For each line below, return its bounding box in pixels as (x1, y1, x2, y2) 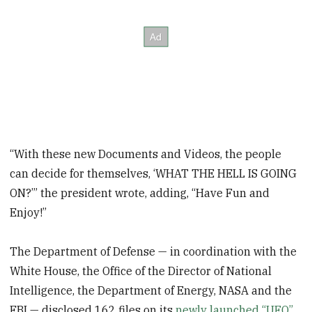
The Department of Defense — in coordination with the (10, 244, 297, 259)
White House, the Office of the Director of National (10, 264, 272, 279)
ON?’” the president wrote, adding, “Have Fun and (10, 185, 270, 200)
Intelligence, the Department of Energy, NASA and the (10, 283, 292, 298)
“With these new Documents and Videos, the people (10, 146, 282, 161)
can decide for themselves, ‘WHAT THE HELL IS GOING (10, 166, 297, 180)
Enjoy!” (10, 205, 47, 219)
